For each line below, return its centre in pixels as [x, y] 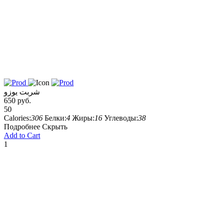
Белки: [55, 118]
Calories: [17, 118]
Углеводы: [121, 118]
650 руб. [17, 101]
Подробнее [22, 127]
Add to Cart [22, 135]
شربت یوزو [22, 92]
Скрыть [55, 127]
